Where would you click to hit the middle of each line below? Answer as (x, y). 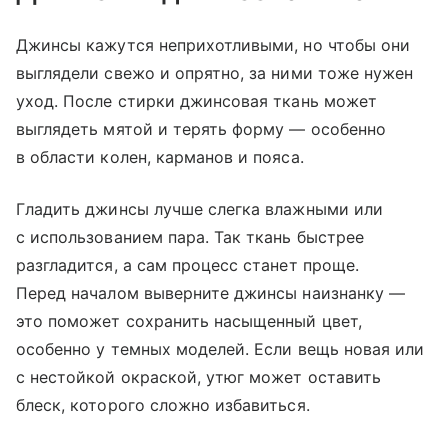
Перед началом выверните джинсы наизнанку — (211, 292)
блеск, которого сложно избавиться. (163, 404)
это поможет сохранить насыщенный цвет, (189, 320)
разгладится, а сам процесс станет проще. (187, 264)
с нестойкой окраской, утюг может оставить (198, 376)
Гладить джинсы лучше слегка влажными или (199, 208)
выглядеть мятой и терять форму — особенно (201, 128)
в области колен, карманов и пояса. (160, 156)
